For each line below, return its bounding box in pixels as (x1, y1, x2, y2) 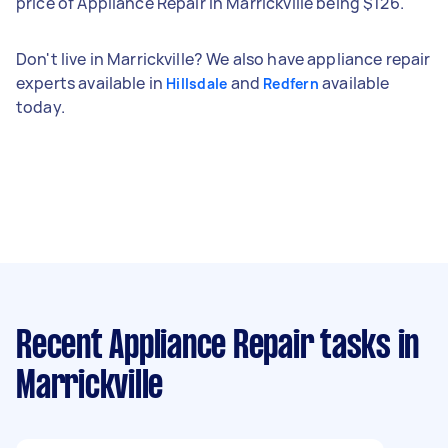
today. (16, 95, 65, 118)
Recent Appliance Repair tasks (16, 328, 391, 365)
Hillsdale (166, 73, 228, 93)
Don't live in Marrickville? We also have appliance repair (16, 47, 431, 70)
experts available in (16, 71, 167, 94)
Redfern (263, 73, 319, 93)
